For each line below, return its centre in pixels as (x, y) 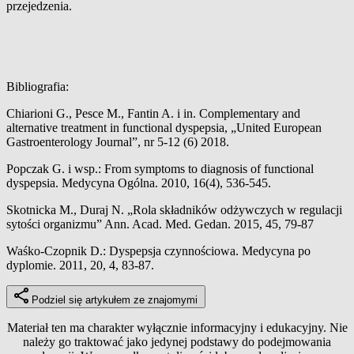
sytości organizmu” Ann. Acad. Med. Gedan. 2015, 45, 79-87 (160, 224)
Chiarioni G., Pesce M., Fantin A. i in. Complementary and (153, 113)
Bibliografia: (38, 86)
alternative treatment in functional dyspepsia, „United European (164, 127)
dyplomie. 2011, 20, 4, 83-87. (80, 265)
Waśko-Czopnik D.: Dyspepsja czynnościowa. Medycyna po (158, 250)
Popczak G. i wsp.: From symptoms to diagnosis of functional (160, 168)
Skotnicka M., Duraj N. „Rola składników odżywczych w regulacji (174, 209)
